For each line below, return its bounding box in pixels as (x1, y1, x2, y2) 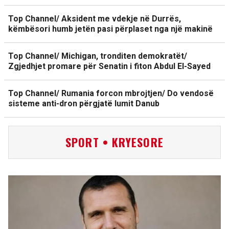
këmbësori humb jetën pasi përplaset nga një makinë (8, 24, 213, 34)
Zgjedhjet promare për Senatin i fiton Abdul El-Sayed (8, 61, 211, 71)
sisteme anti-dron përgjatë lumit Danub (8, 99, 159, 108)
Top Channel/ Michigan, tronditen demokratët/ (8, 51, 187, 61)
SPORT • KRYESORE (65, 134, 164, 150)
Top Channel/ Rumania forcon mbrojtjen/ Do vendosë (8, 88, 214, 98)
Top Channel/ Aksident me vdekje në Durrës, (8, 14, 181, 24)
